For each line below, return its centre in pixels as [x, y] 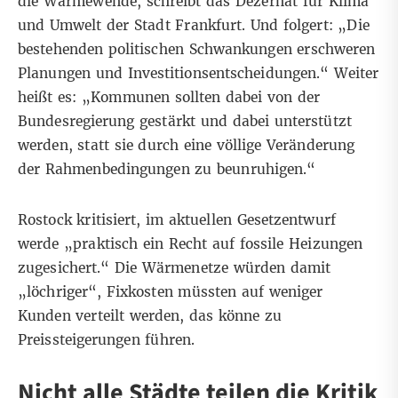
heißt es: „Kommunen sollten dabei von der [169, 97]
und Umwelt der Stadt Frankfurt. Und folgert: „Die [194, 25]
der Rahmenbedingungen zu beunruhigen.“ [167, 169]
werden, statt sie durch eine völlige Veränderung [187, 145]
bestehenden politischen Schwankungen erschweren [197, 49]
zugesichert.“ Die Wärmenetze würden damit [175, 267]
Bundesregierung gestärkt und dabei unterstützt [185, 121]
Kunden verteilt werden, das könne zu [150, 315]
